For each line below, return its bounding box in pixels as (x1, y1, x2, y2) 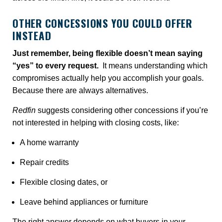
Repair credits (20, 158, 69, 166)
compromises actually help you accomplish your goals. (12, 74, 204, 82)
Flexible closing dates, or (20, 178, 108, 186)
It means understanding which (103, 61, 208, 70)
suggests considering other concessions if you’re (38, 106, 208, 114)
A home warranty (20, 138, 79, 147)
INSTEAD (12, 27, 52, 43)
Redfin (12, 106, 38, 114)
